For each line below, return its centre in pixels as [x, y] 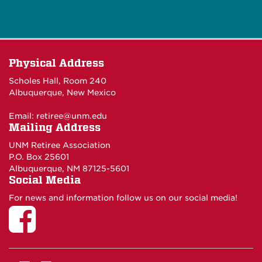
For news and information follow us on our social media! [123, 198]
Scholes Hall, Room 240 [58, 81]
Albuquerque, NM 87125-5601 [69, 168]
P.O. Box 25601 [39, 157]
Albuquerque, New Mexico [62, 92]
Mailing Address [55, 127]
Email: [23, 116]
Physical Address [56, 63]
